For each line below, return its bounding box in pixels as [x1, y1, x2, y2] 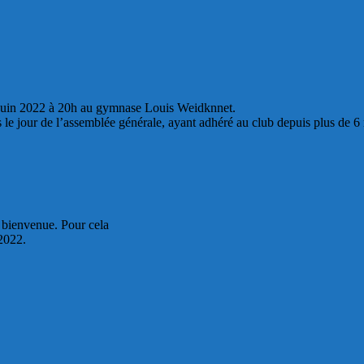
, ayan [162, 115, 193, 130]
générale [119, 115, 162, 130]
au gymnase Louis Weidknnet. [80, 101, 236, 115]
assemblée [63, 115, 115, 130]
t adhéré [193, 115, 233, 130]
